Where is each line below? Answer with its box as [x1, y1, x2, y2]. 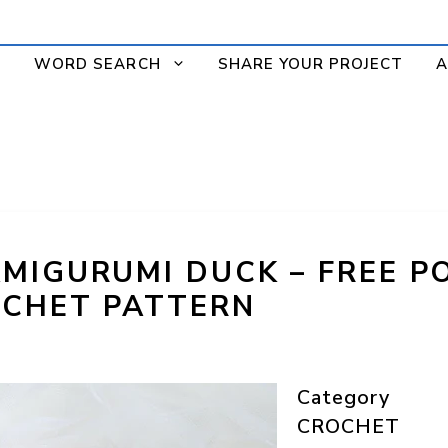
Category [297, 383, 390, 411]
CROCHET [297, 412, 400, 440]
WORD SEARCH [34, 53, 161, 74]
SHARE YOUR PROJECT [217, 53, 404, 74]
